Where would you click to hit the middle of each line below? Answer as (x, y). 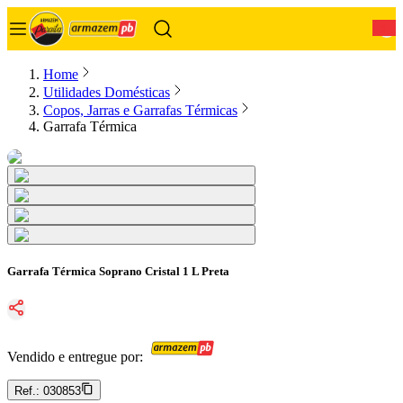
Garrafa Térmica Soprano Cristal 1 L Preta (118, 272)
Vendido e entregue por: (75, 357)
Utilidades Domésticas (107, 92)
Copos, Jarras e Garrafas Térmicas (140, 110)
